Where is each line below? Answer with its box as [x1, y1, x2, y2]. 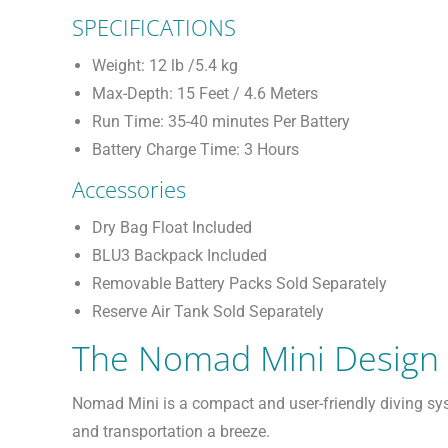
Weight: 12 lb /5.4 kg [92, 56, 238, 75]
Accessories [72, 174, 186, 204]
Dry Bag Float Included [92, 218, 252, 237]
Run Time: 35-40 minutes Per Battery [92, 112, 350, 131]
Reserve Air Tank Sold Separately [92, 302, 324, 321]
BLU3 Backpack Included [92, 246, 267, 265]
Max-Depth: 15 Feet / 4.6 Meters [92, 84, 318, 103]
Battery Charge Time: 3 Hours [92, 140, 299, 159]
